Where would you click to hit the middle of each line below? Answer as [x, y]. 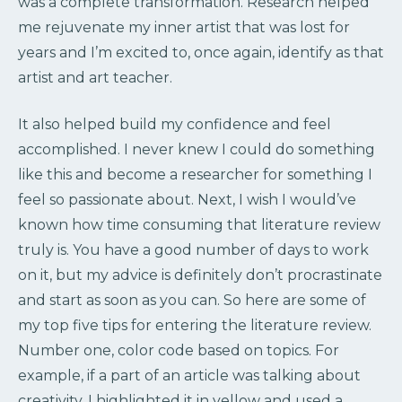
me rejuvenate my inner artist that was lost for [184, 27]
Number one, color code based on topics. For [179, 350]
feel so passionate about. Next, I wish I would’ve [187, 199]
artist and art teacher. [95, 77]
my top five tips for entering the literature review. [195, 325]
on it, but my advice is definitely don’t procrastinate [200, 275]
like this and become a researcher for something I [195, 174]
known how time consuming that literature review [199, 224]
